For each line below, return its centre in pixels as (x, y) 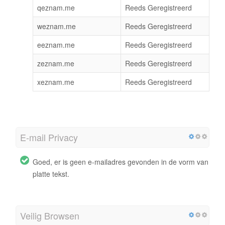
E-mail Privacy (49, 137)
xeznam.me (56, 82)
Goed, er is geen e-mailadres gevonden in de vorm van (121, 161)
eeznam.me (56, 44)
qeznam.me (56, 7)
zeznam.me (56, 63)
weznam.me (57, 26)
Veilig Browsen (50, 215)
